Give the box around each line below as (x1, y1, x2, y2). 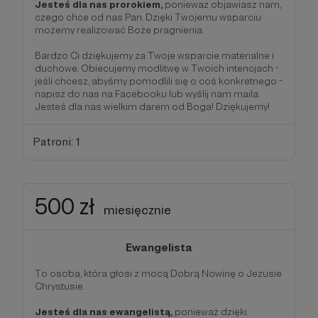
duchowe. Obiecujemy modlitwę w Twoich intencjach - (35, 62, 279, 74)
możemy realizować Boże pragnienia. (35, 23, 204, 35)
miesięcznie (104, 202, 171, 218)
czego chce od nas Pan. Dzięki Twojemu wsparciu (35, 11, 261, 23)
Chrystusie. (35, 280, 84, 292)
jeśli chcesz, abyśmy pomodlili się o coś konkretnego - (35, 75, 283, 87)
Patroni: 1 (32, 135, 80, 149)
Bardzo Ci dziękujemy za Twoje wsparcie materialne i (35, 49, 274, 61)
